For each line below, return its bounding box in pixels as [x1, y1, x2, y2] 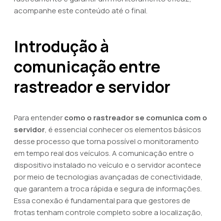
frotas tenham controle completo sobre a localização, [14, 207, 203, 218]
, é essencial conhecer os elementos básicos [45, 124, 201, 135]
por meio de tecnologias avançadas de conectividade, [14, 172, 203, 182]
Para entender [14, 112, 64, 123]
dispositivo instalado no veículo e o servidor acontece [14, 160, 201, 170]
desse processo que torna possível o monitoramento [14, 136, 199, 147]
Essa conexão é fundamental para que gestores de [14, 195, 190, 206]
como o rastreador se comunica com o [64, 112, 207, 123]
